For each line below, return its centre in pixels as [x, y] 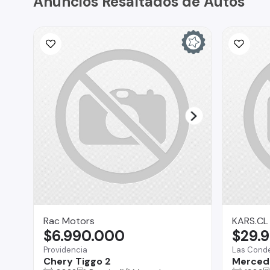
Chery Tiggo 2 [77, 261]
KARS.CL [250, 221]
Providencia [65, 250]
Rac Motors [69, 221]
